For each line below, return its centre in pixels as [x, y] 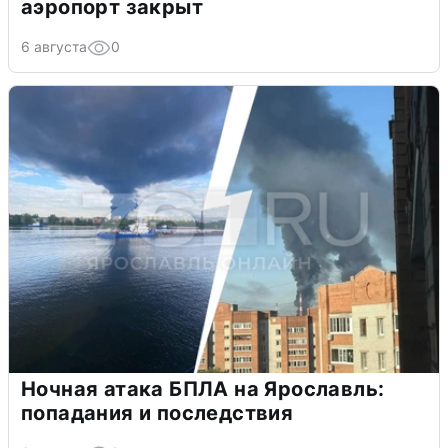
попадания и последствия [157, 412]
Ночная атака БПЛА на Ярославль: [203, 388]
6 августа [54, 46]
